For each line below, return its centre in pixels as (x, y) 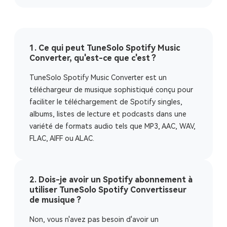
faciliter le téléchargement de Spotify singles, (106, 102)
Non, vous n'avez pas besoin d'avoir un (94, 219)
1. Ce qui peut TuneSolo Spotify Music (105, 48)
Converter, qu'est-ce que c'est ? (93, 58)
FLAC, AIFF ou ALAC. (62, 138)
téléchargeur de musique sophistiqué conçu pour (111, 90)
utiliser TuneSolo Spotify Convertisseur (108, 190)
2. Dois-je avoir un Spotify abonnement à (111, 180)
